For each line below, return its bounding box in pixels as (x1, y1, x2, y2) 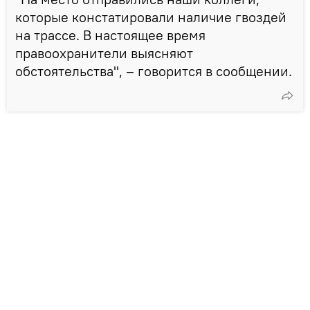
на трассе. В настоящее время (15, 26, 206, 44)
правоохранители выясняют (15, 44, 193, 62)
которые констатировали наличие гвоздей (15, 8, 286, 26)
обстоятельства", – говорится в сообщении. (15, 62, 292, 80)
